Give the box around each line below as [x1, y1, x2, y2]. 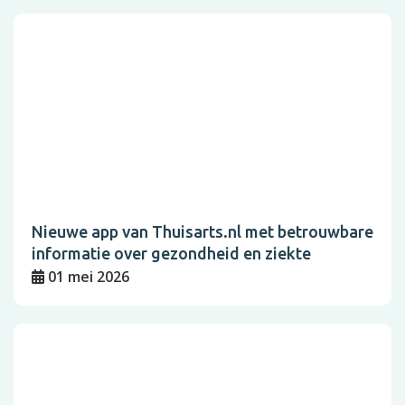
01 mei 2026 [48, 267, 129, 287]
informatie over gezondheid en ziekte [32, 244, 311, 262]
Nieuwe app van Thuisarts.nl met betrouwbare [32, 222, 373, 240]
